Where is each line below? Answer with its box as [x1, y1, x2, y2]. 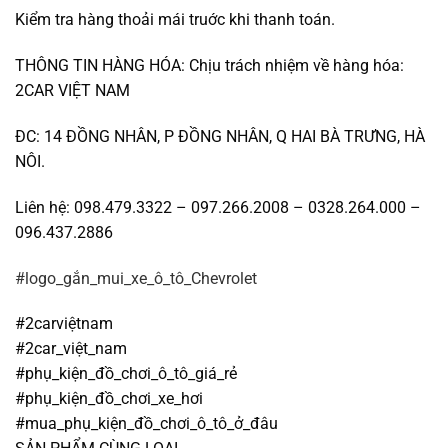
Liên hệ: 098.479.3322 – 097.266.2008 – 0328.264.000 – [15, 197, 421, 217]
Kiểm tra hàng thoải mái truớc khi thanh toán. [15, 10, 335, 30]
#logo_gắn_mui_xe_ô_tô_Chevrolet [15, 268, 261, 288]
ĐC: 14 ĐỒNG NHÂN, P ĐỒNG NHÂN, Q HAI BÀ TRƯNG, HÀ [15, 126, 425, 146]
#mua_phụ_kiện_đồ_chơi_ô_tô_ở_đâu [15, 414, 278, 434]
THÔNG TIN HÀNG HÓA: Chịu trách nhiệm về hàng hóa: [15, 56, 404, 76]
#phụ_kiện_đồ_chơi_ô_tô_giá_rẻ [15, 364, 237, 384]
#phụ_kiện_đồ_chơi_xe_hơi [15, 389, 203, 409]
